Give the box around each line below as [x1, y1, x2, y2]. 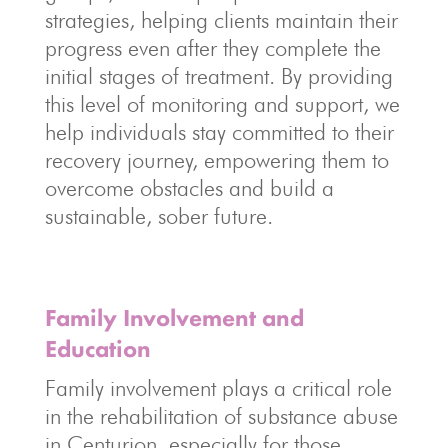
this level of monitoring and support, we [44, 91, 400, 117]
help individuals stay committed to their [44, 119, 394, 145]
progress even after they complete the [44, 35, 381, 61]
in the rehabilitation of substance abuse [44, 403, 398, 429]
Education [44, 333, 151, 364]
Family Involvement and [44, 302, 304, 333]
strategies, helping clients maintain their [44, 7, 398, 33]
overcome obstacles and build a [44, 175, 334, 201]
